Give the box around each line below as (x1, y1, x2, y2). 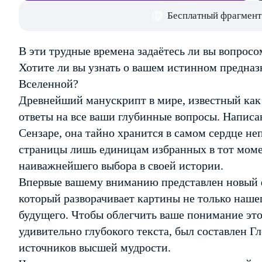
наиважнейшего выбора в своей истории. (19, 159, 223, 172)
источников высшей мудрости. (19, 241, 171, 254)
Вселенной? (19, 77, 78, 90)
